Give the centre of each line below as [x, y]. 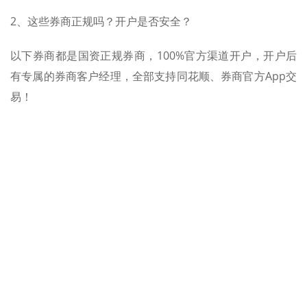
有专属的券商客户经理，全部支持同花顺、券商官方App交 [153, 76]
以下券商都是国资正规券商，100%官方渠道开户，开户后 [153, 55]
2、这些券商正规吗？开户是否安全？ [101, 21]
